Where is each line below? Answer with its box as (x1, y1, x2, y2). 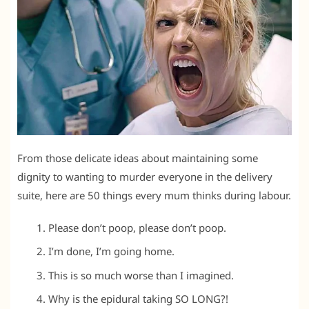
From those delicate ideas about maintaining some (17, 150, 258, 165)
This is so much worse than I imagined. (48, 268, 234, 282)
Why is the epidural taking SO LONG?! (48, 292, 228, 306)
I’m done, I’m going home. (48, 244, 175, 259)
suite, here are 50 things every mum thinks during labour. (17, 188, 291, 202)
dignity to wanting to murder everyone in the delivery (17, 169, 272, 183)
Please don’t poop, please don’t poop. (48, 220, 226, 235)
